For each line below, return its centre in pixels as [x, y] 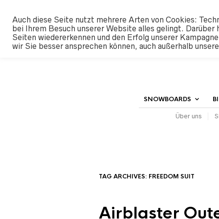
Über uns [188, 116]
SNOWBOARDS [167, 99]
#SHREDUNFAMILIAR [188, 9]
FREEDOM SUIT [172, 176]
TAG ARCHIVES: [124, 176]
